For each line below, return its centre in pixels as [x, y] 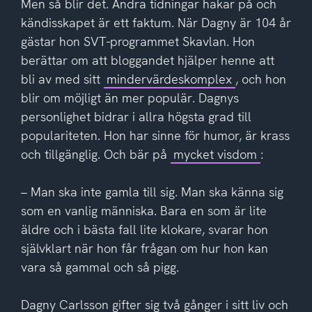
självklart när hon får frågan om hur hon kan [144, 248]
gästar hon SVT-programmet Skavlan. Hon [138, 41]
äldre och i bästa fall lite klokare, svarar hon [144, 229]
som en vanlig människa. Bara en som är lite [143, 210]
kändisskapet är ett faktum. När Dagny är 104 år [156, 22]
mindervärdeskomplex [170, 79]
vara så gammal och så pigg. [100, 267]
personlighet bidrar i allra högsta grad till [136, 116]
